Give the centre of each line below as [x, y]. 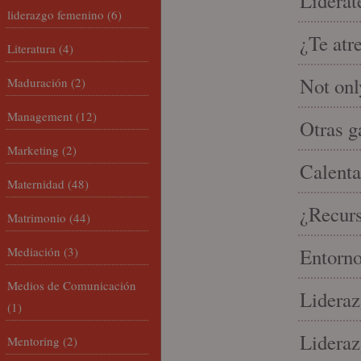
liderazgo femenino [56, 15]
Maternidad [36, 184]
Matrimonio [37, 218]
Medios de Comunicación [72, 285]
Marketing [33, 150]
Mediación [34, 251]
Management [40, 116]
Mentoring [33, 341]
